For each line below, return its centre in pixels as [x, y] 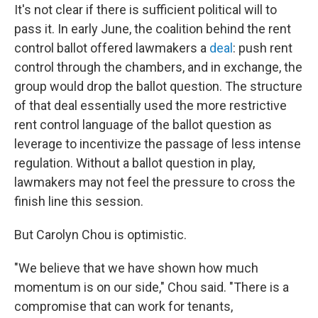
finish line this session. [79, 201]
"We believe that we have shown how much [136, 268]
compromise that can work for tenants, [124, 306]
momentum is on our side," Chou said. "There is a [152, 287]
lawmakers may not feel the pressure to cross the [155, 182]
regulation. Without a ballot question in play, [135, 163]
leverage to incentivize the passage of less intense [158, 144]
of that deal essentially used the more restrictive [150, 105]
